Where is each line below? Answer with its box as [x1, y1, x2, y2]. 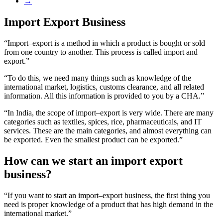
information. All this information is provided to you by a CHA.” [4, 91, 204, 100]
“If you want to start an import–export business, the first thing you [4, 191, 210, 200]
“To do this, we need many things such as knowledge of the [4, 73, 191, 82]
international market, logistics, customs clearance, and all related [4, 82, 204, 91]
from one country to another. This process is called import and [4, 47, 198, 56]
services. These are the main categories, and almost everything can [4, 126, 212, 135]
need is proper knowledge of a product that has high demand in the [4, 200, 213, 209]
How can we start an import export [4, 154, 183, 167]
